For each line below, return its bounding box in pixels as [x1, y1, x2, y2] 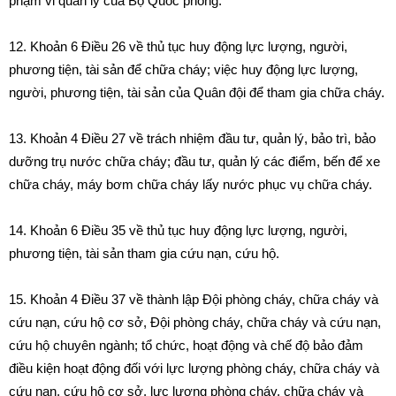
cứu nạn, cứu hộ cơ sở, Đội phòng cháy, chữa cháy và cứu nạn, [9, 315, 381, 330]
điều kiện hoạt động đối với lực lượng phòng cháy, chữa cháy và [9, 361, 379, 376]
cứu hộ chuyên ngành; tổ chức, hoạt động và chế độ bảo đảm [9, 338, 363, 353]
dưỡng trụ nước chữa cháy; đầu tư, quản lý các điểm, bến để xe [9, 154, 380, 169]
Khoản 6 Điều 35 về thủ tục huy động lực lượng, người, [30, 223, 347, 238]
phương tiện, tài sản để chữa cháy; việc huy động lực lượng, [9, 62, 358, 77]
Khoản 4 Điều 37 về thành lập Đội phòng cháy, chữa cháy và [30, 292, 378, 307]
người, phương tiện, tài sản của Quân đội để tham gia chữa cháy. [9, 85, 385, 100]
